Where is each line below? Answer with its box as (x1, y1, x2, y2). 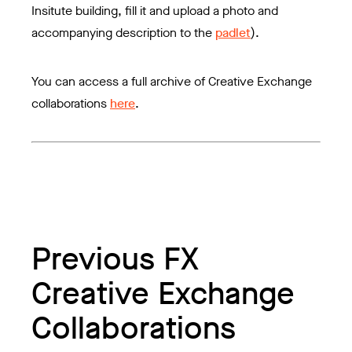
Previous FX (31, 237, 199, 280)
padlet (215, 24, 251, 41)
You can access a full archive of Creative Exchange (31, 72, 312, 90)
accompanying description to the (31, 24, 215, 41)
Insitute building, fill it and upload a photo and (31, 2, 278, 19)
